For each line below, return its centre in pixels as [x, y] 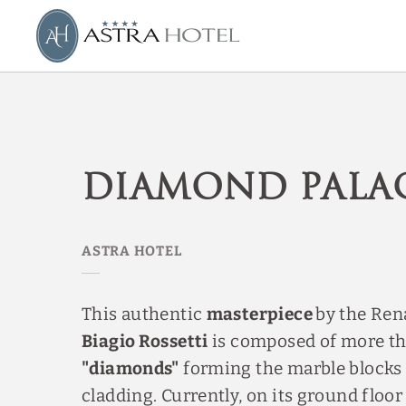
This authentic [144, 314]
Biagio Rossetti [145, 341]
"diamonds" [130, 368]
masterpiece [261, 314]
